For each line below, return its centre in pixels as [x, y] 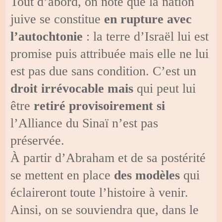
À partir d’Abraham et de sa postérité [108, 158]
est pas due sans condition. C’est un [104, 71]
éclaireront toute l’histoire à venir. [100, 192]
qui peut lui [165, 88]
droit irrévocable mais [72, 88]
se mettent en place [62, 175]
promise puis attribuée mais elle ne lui [110, 54]
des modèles [147, 175]
